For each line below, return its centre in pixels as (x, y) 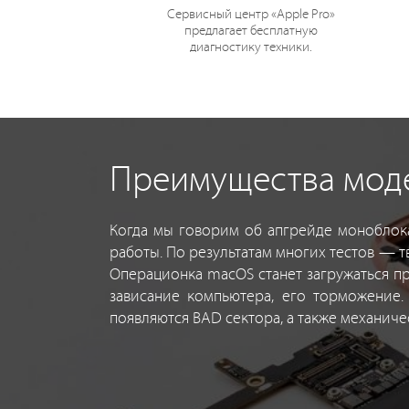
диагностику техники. (251, 47)
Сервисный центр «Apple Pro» (251, 15)
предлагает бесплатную (251, 31)
